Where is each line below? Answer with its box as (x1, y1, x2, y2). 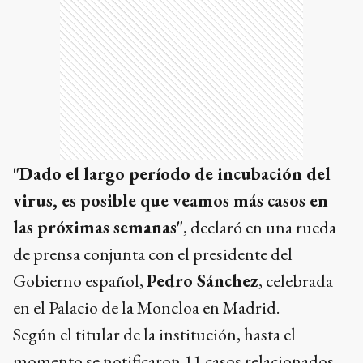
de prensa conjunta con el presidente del (13, 242, 293, 267)
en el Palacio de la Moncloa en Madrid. (13, 296, 283, 320)
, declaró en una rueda (183, 216, 336, 240)
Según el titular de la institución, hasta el (13, 322, 296, 347)
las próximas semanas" (13, 216, 183, 240)
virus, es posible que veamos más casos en (13, 189, 328, 213)
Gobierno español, (13, 269, 147, 293)
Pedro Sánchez (147, 269, 258, 293)
